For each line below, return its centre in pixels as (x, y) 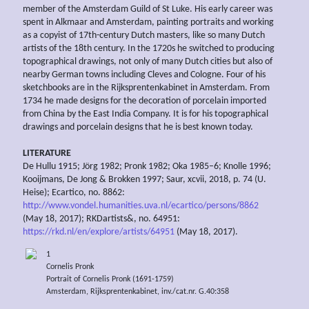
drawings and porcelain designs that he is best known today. (138, 127)
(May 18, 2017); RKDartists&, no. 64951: (101, 219)
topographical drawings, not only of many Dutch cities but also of (148, 61)
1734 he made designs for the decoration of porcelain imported (144, 101)
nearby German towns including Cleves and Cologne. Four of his (144, 74)
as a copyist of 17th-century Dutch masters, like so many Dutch (144, 35)
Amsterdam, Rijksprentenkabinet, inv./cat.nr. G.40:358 (137, 291)
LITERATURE (47, 153)
